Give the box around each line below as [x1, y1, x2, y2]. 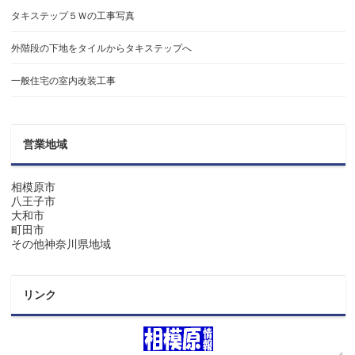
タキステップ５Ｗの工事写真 [11, 10, 136, 21]
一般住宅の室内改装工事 [11, 75, 116, 86]
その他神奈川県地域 [11, 238, 112, 250]
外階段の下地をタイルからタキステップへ [11, 43, 193, 54]
